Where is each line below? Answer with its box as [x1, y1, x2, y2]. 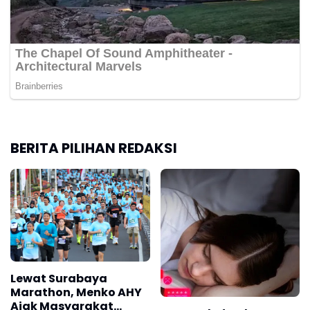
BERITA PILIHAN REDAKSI [10, 138, 177, 158]
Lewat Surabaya [10, 270, 107, 286]
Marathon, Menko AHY [10, 284, 142, 300]
